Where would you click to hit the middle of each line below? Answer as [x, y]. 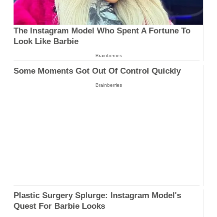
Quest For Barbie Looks [59, 206]
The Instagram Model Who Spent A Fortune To [102, 31]
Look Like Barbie [46, 41]
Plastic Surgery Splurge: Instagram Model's [97, 196]
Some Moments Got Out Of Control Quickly [97, 71]
